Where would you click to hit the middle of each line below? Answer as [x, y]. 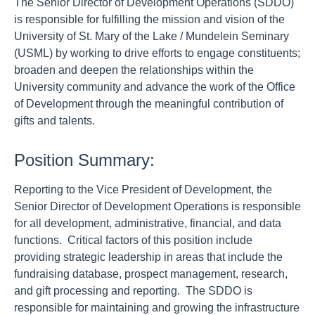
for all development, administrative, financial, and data [148, 223]
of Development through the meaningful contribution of [149, 104]
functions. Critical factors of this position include [133, 240]
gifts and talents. [54, 121]
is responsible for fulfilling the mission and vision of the [149, 19]
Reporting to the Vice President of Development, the [143, 189]
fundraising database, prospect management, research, [151, 274]
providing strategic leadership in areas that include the [148, 257]
